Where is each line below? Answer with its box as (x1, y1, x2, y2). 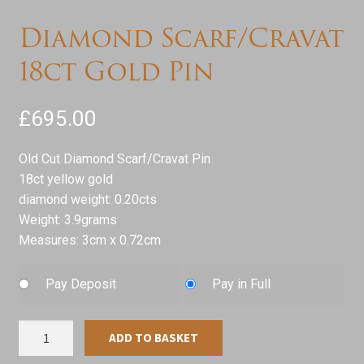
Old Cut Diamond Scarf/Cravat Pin (18, 150, 210, 167)
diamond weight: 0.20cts (18, 191, 157, 207)
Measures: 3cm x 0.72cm (18, 232, 161, 248)
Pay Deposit (45, 276, 116, 292)
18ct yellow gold (18, 171, 113, 187)
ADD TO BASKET (109, 329, 199, 345)
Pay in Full (212, 276, 271, 292)
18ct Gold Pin (18, 50, 214, 92)
